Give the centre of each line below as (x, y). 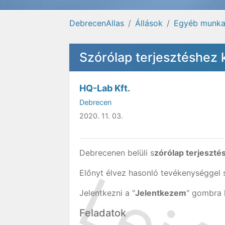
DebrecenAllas (97, 23)
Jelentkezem (161, 193)
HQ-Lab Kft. (105, 88)
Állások (149, 23)
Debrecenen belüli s (117, 153)
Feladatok (103, 213)
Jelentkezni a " (107, 193)
